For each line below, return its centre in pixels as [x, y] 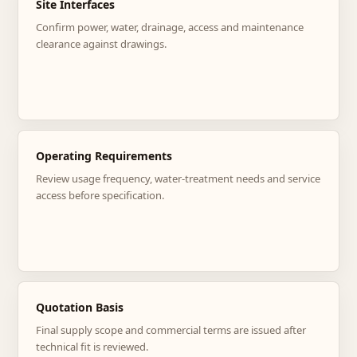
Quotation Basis [80, 307]
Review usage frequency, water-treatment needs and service [178, 178]
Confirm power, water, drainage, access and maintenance [170, 27]
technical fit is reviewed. [92, 347]
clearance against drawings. [101, 44]
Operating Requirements [104, 156]
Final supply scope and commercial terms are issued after [171, 330]
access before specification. [100, 195]
